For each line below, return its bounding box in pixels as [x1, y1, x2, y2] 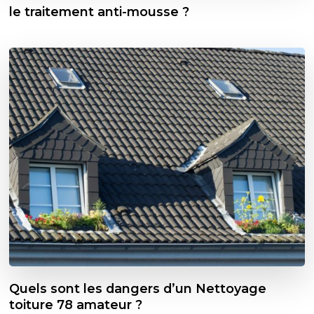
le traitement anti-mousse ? [9, 4, 190, 20]
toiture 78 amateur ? [9, 297, 143, 313]
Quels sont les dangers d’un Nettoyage [9, 281, 267, 296]
